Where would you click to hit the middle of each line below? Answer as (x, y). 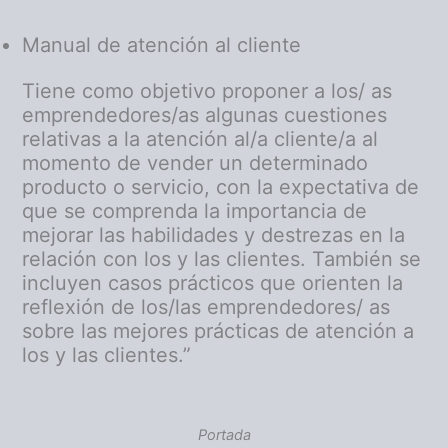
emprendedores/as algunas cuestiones (205, 115)
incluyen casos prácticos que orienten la (213, 283)
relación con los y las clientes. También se (222, 259)
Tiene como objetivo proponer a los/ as (207, 91)
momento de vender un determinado (195, 163)
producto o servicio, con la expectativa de (221, 187)
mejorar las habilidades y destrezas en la (214, 235)
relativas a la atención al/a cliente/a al (200, 139)
